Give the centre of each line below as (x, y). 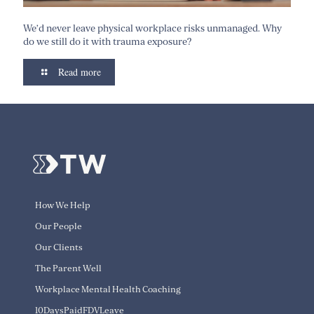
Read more (79, 71)
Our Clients (59, 247)
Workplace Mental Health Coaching (108, 289)
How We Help (63, 205)
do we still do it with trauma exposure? (109, 41)
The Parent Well (68, 268)
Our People (59, 226)
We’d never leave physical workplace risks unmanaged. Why (152, 28)
